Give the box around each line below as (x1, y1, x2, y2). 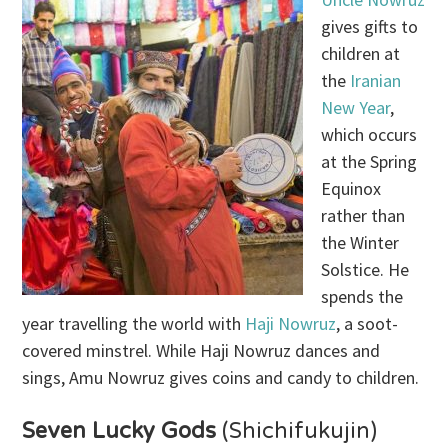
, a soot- (336, 312, 399, 336)
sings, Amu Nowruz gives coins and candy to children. (22, 366, 420, 390)
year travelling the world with (22, 312, 246, 336)
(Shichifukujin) (216, 418, 378, 445)
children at (321, 42, 401, 66)
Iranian (350, 69, 402, 93)
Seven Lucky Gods (22, 418, 217, 445)
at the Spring (321, 150, 418, 174)
